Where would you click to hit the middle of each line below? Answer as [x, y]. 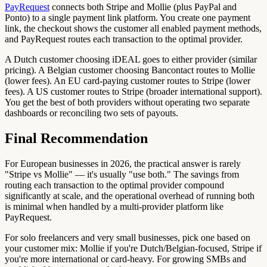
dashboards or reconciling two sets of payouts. [91, 113]
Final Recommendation [76, 138]
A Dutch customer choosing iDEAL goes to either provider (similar [131, 59]
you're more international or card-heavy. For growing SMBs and [125, 259]
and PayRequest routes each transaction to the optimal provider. [124, 39]
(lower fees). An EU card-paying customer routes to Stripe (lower [128, 80]
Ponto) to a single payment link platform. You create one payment [128, 17]
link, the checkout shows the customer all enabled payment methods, [133, 28]
